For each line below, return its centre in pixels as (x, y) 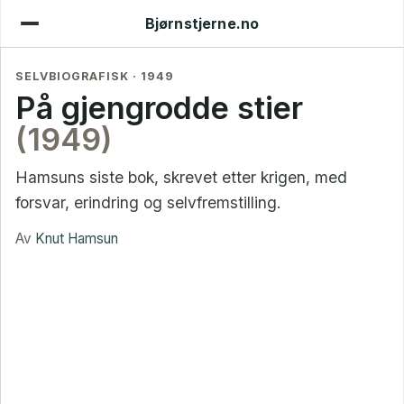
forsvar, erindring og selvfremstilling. (148, 202)
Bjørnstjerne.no (202, 23)
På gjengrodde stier (159, 107)
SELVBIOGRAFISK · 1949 (95, 77)
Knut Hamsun (77, 239)
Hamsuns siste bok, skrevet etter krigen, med (181, 177)
